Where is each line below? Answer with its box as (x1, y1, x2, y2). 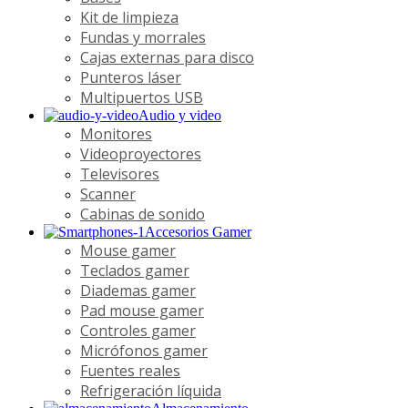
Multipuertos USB (80, 87, 203, 107)
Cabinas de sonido (80, 203, 205, 224)
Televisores (80, 163, 159, 184)
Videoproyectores (80, 143, 201, 164)
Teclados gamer (80, 260, 189, 280)
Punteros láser (80, 66, 181, 87)
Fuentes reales (80, 360, 180, 381)
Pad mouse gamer (80, 300, 204, 321)
